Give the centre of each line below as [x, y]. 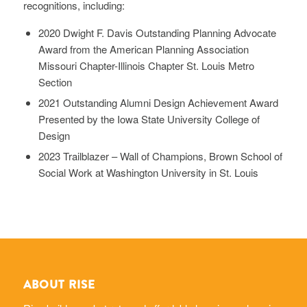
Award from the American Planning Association [143, 49]
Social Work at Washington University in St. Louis [148, 172]
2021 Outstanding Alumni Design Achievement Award [158, 102]
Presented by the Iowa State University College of [149, 119]
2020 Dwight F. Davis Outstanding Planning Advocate [157, 32]
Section [55, 82]
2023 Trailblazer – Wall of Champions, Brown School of [160, 156]
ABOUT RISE [59, 285]
